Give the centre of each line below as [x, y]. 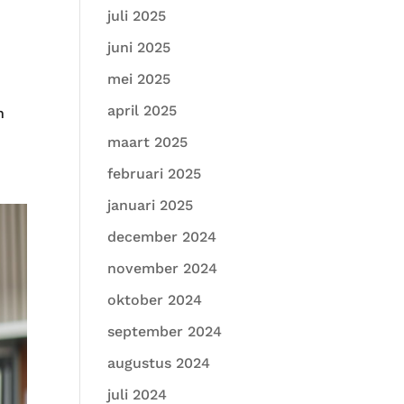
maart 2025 [148, 142]
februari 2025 [155, 174]
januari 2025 [151, 205]
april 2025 [142, 110]
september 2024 [165, 331]
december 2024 [162, 237]
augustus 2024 [159, 363]
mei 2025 [139, 79]
